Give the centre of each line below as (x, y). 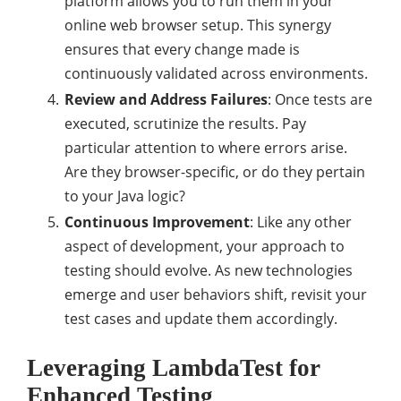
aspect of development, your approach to (205, 246)
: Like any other (301, 222)
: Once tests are (320, 99)
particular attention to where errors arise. (206, 148)
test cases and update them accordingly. (201, 319)
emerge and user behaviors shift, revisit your (216, 294)
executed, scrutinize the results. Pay (185, 124)
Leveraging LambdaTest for (174, 368)
